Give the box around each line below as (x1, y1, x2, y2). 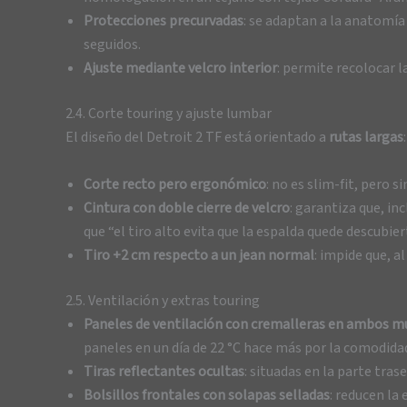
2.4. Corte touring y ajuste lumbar (65, 103, 272, 124)
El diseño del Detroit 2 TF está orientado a (65, 126, 329, 147)
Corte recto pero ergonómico (84, 174, 266, 194)
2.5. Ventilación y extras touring (65, 290, 260, 311)
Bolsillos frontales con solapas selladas (84, 384, 330, 405)
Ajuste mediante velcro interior (84, 57, 277, 78)
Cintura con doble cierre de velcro (84, 197, 290, 218)
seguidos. (84, 34, 141, 55)
